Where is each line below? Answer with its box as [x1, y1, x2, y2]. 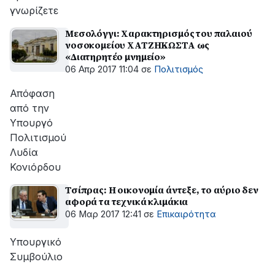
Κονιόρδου [10, 161, 61, 173]
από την [10, 102, 49, 114]
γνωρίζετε [10, 4, 58, 17]
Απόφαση [10, 87, 55, 99]
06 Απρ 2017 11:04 [65, 64, 139, 75]
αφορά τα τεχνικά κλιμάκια [65, 195, 188, 208]
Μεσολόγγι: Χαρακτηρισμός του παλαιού [65, 27, 252, 40]
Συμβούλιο [10, 250, 63, 263]
